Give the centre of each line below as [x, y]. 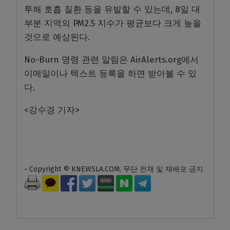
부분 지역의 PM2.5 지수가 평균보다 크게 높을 [113, 23]
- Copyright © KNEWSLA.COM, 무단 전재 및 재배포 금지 [114, 169]
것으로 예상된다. [58, 37]
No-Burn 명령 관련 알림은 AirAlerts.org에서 [111, 60]
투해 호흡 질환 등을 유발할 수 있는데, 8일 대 [112, 9]
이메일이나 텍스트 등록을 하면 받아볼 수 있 [110, 73]
